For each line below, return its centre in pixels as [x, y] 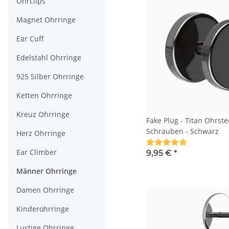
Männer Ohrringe [47, 171]
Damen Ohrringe [45, 190]
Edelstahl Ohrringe [49, 58]
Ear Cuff [30, 39]
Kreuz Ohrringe [43, 114]
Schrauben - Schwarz [183, 131]
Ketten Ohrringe [44, 96]
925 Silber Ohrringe [50, 77]
